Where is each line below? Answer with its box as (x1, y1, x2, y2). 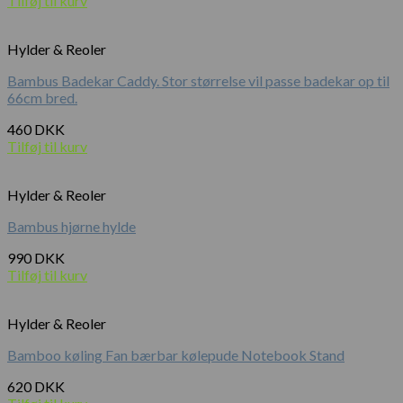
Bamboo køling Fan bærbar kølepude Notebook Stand (7, 346, 345, 364)
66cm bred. (7, 89, 77, 107)
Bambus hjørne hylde (7, 218, 136, 236)
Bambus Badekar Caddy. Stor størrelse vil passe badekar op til (7, 72, 390, 90)
